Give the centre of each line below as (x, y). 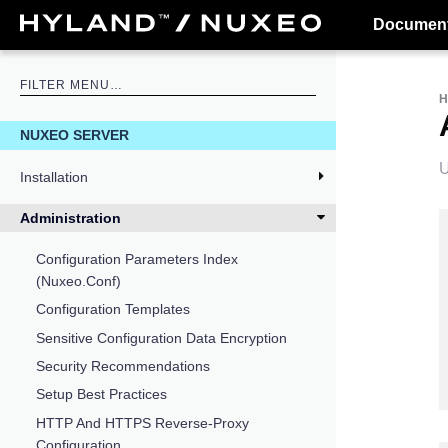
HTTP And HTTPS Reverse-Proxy (142, 422)
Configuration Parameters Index (137, 258)
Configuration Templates (113, 309)
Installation (54, 176)
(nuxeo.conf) (78, 280)
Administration (70, 217)
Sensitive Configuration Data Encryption (161, 337)
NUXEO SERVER (74, 135)
